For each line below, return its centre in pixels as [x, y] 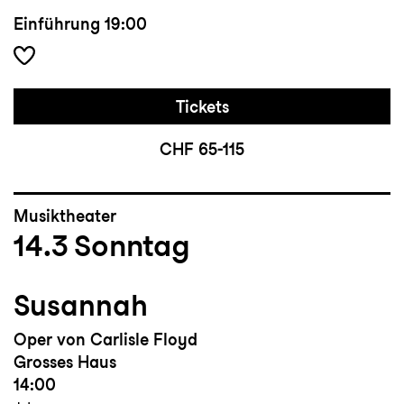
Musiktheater [65, 216]
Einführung [57, 24]
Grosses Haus [65, 363]
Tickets [202, 107]
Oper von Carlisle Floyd [106, 340]
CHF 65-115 [202, 150]
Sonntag [132, 246]
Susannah [81, 306]
